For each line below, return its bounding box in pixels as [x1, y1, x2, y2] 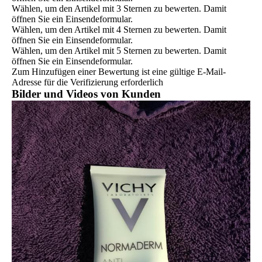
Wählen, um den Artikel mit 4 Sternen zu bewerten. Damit [12, 25, 226, 35]
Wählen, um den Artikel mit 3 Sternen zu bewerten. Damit [12, 4, 226, 14]
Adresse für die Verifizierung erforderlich [12, 77, 163, 88]
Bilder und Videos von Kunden [12, 88, 161, 101]
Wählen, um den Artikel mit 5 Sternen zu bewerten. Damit [12, 46, 226, 56]
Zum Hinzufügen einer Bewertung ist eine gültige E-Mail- [12, 67, 226, 77]
